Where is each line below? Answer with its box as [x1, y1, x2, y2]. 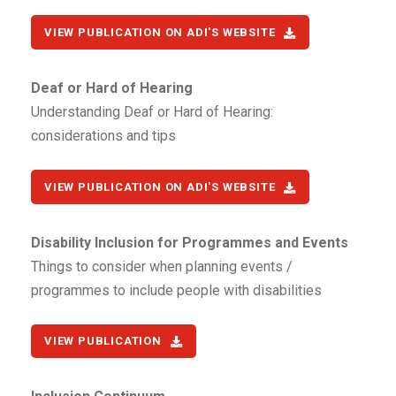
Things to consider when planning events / [31, 257, 293, 275]
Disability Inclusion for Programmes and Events [31, 233, 348, 251]
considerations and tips [31, 127, 176, 145]
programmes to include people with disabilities [31, 281, 322, 299]
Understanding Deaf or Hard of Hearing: [31, 103, 273, 121]
